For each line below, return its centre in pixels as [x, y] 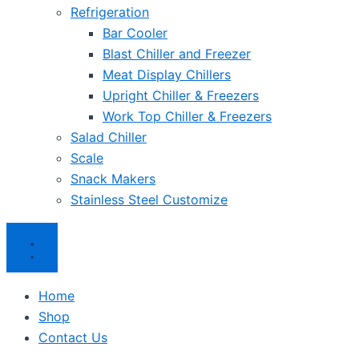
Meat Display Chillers [167, 75]
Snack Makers [113, 179]
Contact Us [73, 337]
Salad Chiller [109, 137]
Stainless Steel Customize [149, 200]
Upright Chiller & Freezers [181, 95]
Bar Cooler [135, 33]
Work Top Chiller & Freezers [187, 116]
